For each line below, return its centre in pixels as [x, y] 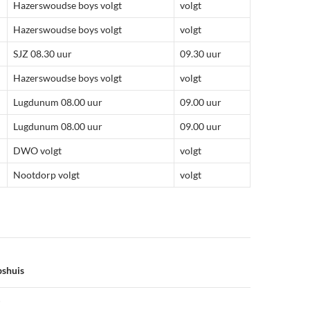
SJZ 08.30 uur [43, 53]
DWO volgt [37, 150]
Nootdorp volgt [46, 174]
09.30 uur [201, 53]
